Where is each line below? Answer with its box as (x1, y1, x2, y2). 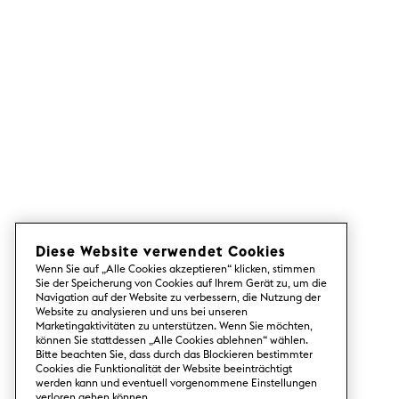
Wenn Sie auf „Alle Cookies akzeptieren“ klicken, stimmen (36, 262, 315, 275)
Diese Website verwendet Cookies (36, 242, 286, 260)
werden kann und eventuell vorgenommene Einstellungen (36, 376, 317, 389)
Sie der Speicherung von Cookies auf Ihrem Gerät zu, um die (36, 276, 327, 289)
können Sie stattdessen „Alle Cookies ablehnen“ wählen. (36, 333, 308, 346)
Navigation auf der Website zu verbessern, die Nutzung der (36, 290, 321, 304)
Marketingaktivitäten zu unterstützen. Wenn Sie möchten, (36, 319, 313, 332)
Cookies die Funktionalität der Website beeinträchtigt (36, 362, 292, 375)
